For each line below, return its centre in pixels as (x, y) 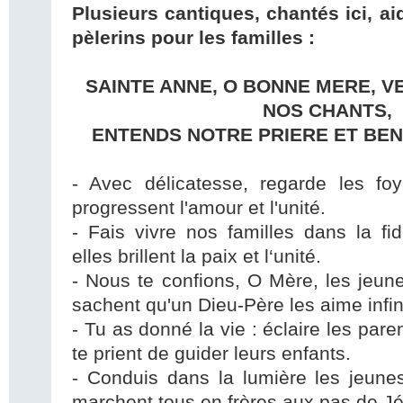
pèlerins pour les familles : (193, 38)
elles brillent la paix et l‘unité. (197, 257)
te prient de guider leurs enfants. (211, 354)
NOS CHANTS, (327, 111)
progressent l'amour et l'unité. (199, 208)
